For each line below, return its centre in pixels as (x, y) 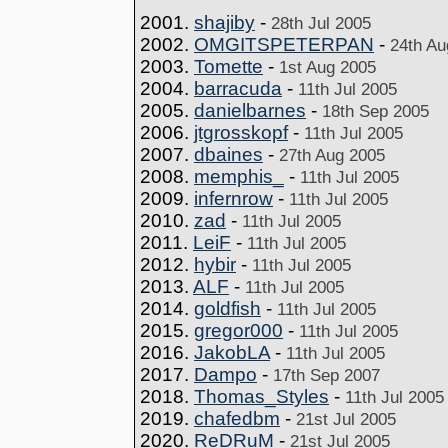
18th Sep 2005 (375, 111)
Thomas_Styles (261, 396)
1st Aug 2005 (327, 67)
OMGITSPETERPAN (284, 44)
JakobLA (232, 352)
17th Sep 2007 (326, 375)
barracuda (238, 88)
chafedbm (237, 418)
